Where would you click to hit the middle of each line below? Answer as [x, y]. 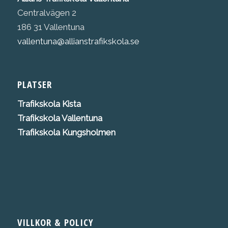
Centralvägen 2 [47, 13]
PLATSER [34, 84]
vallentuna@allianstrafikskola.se [79, 41]
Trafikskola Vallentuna [60, 118]
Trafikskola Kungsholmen [66, 132]
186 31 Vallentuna [51, 27]
